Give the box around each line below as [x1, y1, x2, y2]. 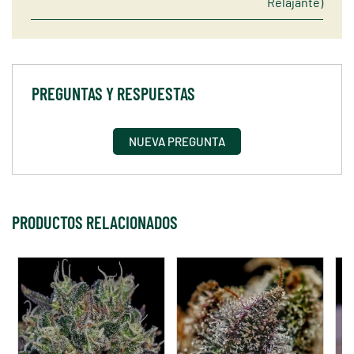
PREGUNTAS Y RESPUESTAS [32, 83, 195, 104]
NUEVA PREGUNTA [129, 134, 225, 149]
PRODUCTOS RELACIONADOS [12, 212, 178, 233]
